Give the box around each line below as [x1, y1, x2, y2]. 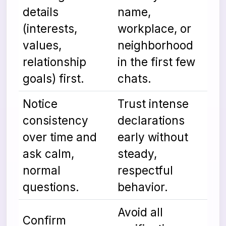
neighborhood [118, 38, 193, 52]
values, [23, 38, 62, 52]
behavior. [118, 180, 168, 194]
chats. [118, 71, 151, 85]
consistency [23, 113, 88, 127]
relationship [23, 54, 86, 69]
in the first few [118, 54, 195, 69]
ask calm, [23, 146, 74, 160]
